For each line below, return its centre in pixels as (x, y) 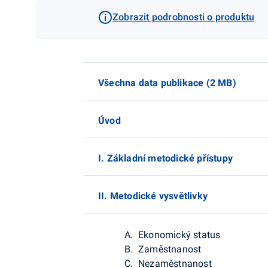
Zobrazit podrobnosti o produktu (184, 17)
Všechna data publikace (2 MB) (167, 83)
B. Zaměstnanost (162, 249)
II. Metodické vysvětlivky (153, 196)
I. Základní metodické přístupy (165, 158)
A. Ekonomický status (171, 234)
